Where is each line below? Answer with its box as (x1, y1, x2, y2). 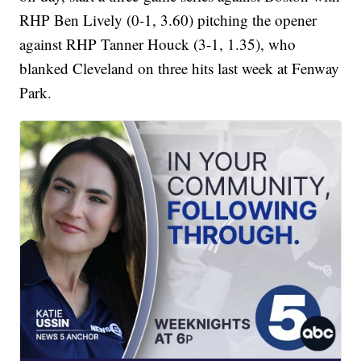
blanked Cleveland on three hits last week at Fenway (19, 58, 340, 79)
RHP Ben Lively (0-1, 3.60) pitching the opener (19, 10, 317, 31)
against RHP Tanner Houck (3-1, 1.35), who (19, 34, 297, 55)
